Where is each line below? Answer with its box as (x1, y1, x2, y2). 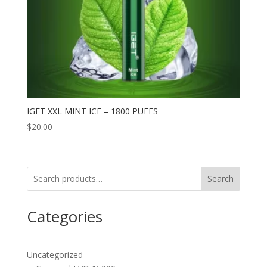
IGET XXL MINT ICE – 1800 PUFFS (26, 105, 158, 117)
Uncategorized (26, 249, 83, 260)
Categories (26, 205, 103, 227)
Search (207, 173, 234, 185)
